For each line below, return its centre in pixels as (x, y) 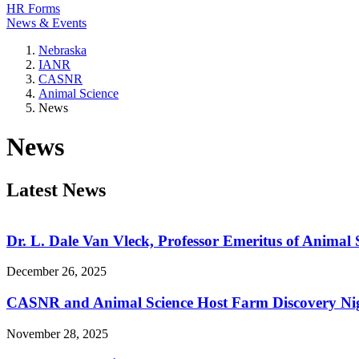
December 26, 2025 (56, 272)
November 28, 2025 (57, 333)
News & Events (46, 23)
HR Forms (33, 8)
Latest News (56, 190)
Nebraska (63, 50)
